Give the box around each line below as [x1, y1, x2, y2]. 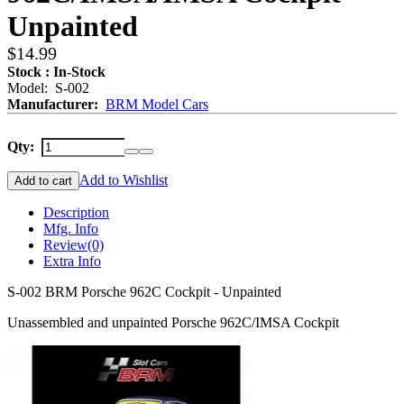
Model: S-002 [7, 80, 89, 96]
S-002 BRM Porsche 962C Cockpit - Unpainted [7, 284, 281, 299]
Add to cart [14, 174, 72, 188]
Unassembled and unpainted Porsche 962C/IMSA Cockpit [7, 315, 339, 330]
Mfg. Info [43, 221, 98, 236]
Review [43, 237, 87, 252]
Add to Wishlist [79, 172, 168, 188]
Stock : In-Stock [7, 64, 106, 79]
